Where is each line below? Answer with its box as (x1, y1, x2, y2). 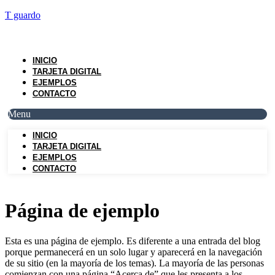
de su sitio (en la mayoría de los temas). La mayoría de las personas (5, 257, 264, 268)
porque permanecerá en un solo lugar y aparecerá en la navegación (5, 246, 262, 257)
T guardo (5, 10, 41, 20)
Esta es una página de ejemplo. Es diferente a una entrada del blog (5, 235, 260, 246)
